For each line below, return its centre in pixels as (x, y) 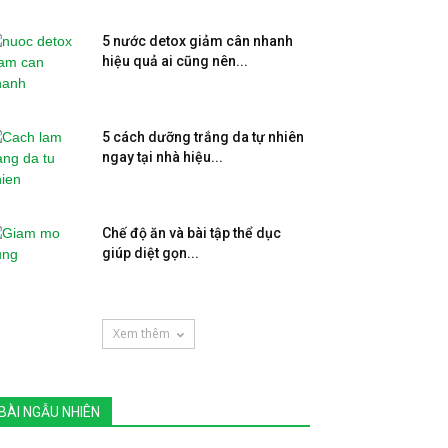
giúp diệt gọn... (150, 253)
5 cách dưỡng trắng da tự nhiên (203, 137)
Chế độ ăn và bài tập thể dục (191, 233)
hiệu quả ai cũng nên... (175, 61)
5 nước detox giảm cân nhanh (197, 41)
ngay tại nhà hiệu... (162, 157)
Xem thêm (141, 333)
